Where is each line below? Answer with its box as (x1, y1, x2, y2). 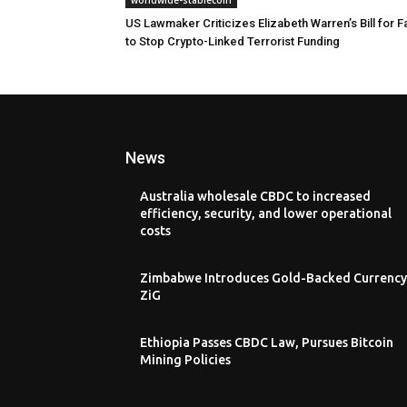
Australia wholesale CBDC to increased (140, 188, 371, 203)
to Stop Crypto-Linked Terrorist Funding (125, 34, 340, 48)
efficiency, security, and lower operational (140, 205, 392, 221)
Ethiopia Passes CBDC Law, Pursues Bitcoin (140, 334, 393, 350)
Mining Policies (140, 352, 231, 367)
